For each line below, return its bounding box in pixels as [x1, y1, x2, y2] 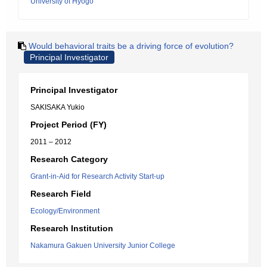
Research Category [30, 154, 108, 164]
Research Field [30, 189, 91, 198]
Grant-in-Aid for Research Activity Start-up [30, 172, 164, 181]
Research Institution [30, 223, 113, 233]
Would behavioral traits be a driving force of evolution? [29, 41, 234, 51]
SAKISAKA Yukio [30, 103, 85, 111]
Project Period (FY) [30, 120, 107, 129]
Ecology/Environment [30, 207, 100, 215]
